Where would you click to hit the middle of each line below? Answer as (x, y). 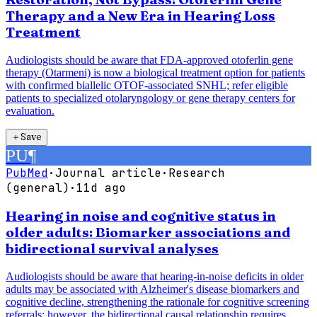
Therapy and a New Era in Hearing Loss (140, 16)
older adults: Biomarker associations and (148, 233)
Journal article (108, 173)
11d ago (101, 188)
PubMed (27, 173)
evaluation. (30, 110)
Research (197, 173)
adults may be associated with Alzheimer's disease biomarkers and (152, 289)
